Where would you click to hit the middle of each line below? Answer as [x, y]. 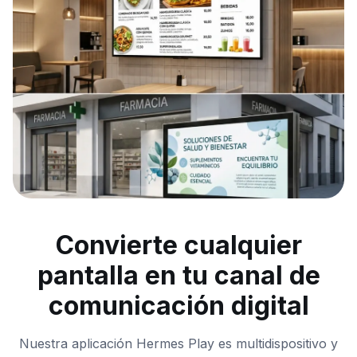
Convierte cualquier [178, 245]
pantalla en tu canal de [178, 276]
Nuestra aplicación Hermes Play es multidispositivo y [178, 344]
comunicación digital [178, 306]
